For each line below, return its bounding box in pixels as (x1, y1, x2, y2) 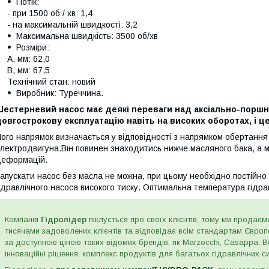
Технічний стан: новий (7, 77, 95, 87)
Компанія (5, 215, 41, 225)
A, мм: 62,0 (7, 54, 50, 64)
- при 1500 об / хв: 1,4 (7, 8, 92, 19)
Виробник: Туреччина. (16, 88, 103, 98)
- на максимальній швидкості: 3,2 (7, 20, 138, 30)
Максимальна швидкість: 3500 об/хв (16, 31, 158, 41)
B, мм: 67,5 (7, 65, 50, 76)
